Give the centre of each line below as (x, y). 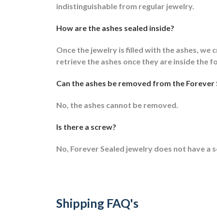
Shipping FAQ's (97, 203)
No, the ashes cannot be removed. (117, 105)
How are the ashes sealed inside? (115, 28)
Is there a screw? (86, 126)
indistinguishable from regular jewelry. (126, 6)
